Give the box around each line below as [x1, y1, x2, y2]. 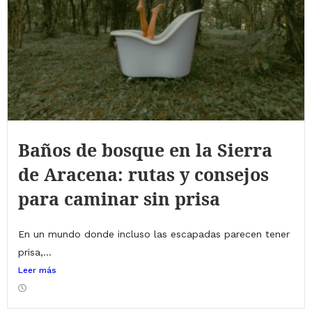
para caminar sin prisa [18, 187, 220, 211]
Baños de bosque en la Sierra [18, 138, 272, 162]
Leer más [18, 265, 56, 276]
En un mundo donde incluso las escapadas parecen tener [18, 228, 290, 240]
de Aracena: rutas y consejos [18, 162, 269, 187]
